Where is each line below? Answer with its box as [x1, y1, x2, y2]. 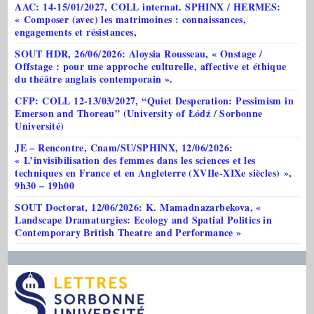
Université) [15, 118, 64, 133]
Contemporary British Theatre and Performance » [15, 224, 242, 240]
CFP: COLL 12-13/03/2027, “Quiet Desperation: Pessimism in [15, 93, 294, 108]
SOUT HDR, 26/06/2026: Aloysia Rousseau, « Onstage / [15, 46, 263, 61]
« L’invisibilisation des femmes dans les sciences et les [15, 152, 256, 168]
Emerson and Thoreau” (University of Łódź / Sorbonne [15, 105, 263, 121]
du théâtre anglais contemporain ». [15, 71, 173, 86]
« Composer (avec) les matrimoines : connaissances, [15, 11, 247, 27]
